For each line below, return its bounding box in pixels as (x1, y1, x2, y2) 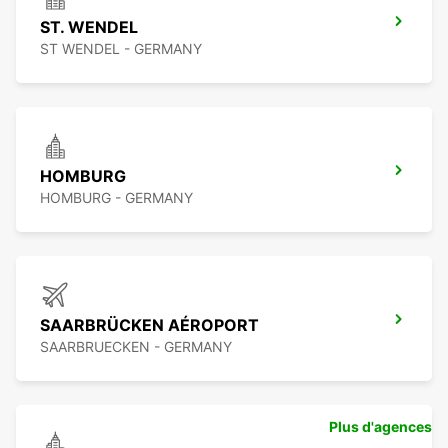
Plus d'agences (329, 418, 432, 436)
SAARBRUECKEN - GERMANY (40, 338, 232, 356)
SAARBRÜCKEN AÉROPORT (40, 315, 259, 336)
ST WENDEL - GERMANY (40, 40, 202, 58)
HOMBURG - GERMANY (40, 189, 193, 207)
